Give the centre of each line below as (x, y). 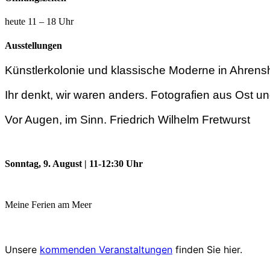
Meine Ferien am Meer (48, 205)
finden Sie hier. (207, 250)
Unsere (22, 250)
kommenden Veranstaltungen (106, 250)
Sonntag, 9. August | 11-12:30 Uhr (74, 163)
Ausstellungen (33, 45)
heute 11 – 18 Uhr (39, 22)
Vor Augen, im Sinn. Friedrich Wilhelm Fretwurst (127, 120)
